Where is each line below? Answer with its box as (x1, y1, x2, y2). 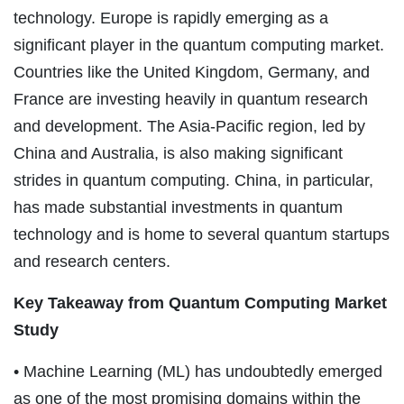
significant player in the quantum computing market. (14, 35, 384, 54)
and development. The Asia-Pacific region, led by (14, 116, 365, 135)
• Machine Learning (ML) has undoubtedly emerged (14, 362, 382, 381)
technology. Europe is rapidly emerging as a (14, 8, 328, 27)
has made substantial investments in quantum (14, 197, 343, 216)
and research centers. (14, 252, 170, 271)
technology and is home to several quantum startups (14, 225, 390, 243)
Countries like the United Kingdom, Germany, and (14, 62, 370, 81)
